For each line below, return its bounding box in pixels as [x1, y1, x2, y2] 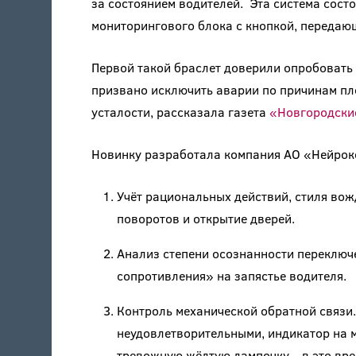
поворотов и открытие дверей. [116, 210, 295, 227]
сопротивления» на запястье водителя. [116, 267, 346, 284]
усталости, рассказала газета [91, 103, 269, 121]
